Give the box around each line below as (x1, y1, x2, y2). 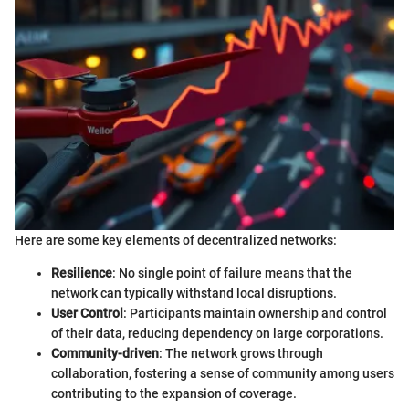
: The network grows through (159, 346, 323, 362)
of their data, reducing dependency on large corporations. (51, 326, 383, 341)
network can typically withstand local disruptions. (51, 286, 337, 301)
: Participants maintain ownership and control (123, 306, 387, 321)
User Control (51, 306, 123, 321)
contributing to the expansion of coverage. (51, 386, 297, 402)
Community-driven (51, 346, 159, 362)
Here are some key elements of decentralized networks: (15, 233, 337, 248)
